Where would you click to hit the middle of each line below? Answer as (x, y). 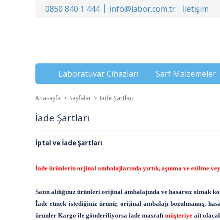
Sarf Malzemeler (186, 74)
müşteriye (179, 215)
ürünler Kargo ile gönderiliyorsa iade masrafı (100, 215)
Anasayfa (48, 98)
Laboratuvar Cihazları (99, 74)
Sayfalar (80, 98)
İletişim (196, 9)
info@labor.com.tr (142, 9)
